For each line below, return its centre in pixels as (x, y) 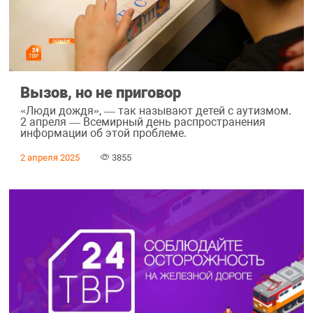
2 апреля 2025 (50, 157)
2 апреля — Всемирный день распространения (143, 122)
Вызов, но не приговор (100, 93)
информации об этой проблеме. (103, 133)
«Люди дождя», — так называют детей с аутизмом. (155, 110)
